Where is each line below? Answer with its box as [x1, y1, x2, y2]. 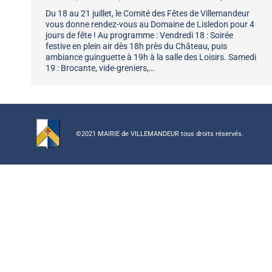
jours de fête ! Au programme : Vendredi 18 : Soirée [46, 30, 233, 40]
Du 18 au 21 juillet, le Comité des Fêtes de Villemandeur [46, 8, 250, 18]
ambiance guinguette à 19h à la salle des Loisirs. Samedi [46, 52, 256, 62]
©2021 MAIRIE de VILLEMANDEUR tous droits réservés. [76, 130, 243, 138]
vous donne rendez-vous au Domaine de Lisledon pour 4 [46, 19, 254, 29]
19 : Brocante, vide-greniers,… [46, 63, 154, 73]
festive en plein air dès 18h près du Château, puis [46, 41, 227, 51]
